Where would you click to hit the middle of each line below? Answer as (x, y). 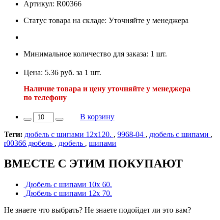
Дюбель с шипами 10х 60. (68, 185)
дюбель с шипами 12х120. (69, 134)
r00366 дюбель (29, 143)
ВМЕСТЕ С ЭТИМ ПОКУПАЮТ (93, 164)
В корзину (97, 116)
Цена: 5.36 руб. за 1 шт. (62, 72)
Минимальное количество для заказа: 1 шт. (95, 54)
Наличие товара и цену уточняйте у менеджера (107, 88)
